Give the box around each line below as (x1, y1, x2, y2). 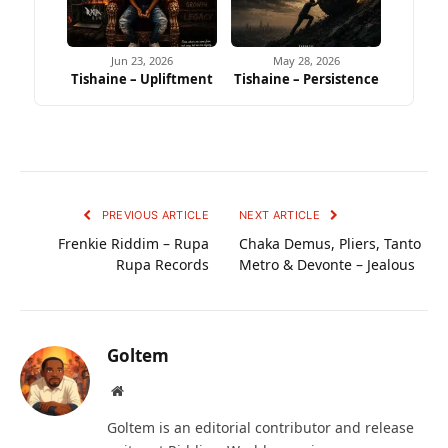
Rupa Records (116, 255, 209, 275)
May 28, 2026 (272, 53, 340, 69)
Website (122, 383, 167, 398)
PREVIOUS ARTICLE (98, 208, 209, 223)
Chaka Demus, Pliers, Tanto (239, 234, 421, 254)
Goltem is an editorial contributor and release (107, 418, 414, 438)
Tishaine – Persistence (233, 70, 379, 89)
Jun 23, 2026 (111, 53, 173, 69)
